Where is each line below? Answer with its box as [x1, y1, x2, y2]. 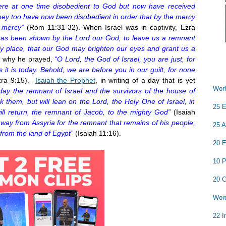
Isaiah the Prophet [35, 76, 95, 84]
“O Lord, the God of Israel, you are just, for [52, 54, 195, 63]
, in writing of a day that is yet [95, 76, 195, 84]
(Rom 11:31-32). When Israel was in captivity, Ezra [24, 23, 195, 31]
